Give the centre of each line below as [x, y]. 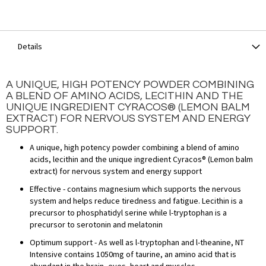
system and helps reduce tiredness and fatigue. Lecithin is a [136, 200]
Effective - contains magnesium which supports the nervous [135, 189]
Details [30, 46]
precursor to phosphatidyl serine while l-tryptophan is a [128, 212]
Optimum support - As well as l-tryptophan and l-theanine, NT [137, 242]
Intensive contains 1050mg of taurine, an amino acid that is [133, 254]
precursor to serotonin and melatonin [96, 224]
